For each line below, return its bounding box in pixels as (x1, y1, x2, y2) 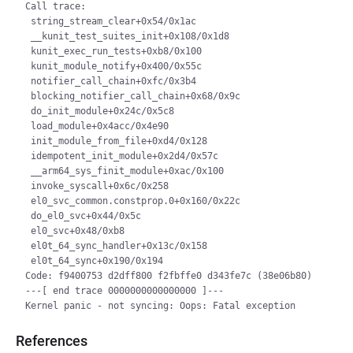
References (16, 333, 87, 349)
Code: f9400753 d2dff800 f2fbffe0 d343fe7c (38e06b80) (25, 270, 312, 281)
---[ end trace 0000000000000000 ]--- (25, 285, 224, 296)
